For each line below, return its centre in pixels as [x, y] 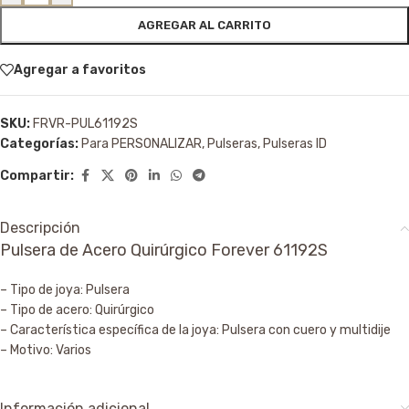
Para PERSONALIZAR [142, 144]
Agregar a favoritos [80, 69]
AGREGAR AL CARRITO [204, 25]
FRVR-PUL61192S [85, 124]
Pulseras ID [295, 144]
